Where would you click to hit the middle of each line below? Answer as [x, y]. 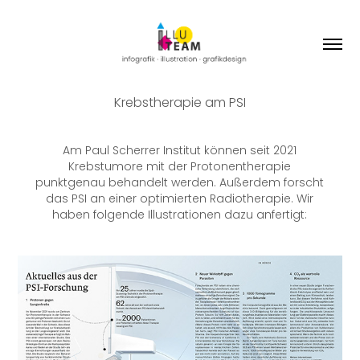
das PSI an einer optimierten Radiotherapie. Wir [180, 199]
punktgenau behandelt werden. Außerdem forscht [180, 183]
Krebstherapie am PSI [180, 103]
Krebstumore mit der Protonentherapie [180, 167]
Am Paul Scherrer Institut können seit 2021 [180, 151]
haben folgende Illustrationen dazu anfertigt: [180, 215]
